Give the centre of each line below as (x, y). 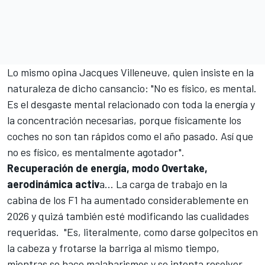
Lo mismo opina (43, 72)
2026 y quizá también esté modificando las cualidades (128, 216)
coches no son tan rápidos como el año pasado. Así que (130, 136)
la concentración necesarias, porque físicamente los (124, 120)
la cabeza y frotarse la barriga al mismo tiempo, (113, 248)
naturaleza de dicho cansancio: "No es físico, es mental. (132, 88)
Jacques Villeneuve (123, 72)
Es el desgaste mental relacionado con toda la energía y (131, 104)
